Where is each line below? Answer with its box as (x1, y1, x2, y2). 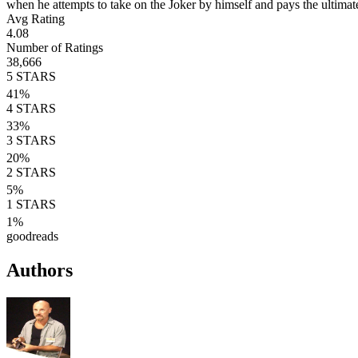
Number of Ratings (6, 40, 103, 54)
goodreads (6, 229, 58, 243)
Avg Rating (6, 11, 65, 26)
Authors (6, 259, 73, 280)
